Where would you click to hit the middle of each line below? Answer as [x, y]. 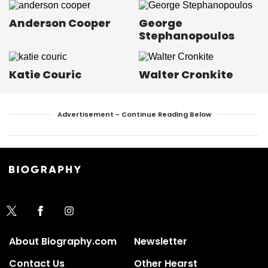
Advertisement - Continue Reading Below [134, 115]
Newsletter [161, 241]
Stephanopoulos [187, 36]
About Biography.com [63, 241]
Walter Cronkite [186, 75]
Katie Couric [45, 75]
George [161, 23]
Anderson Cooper [60, 23]
